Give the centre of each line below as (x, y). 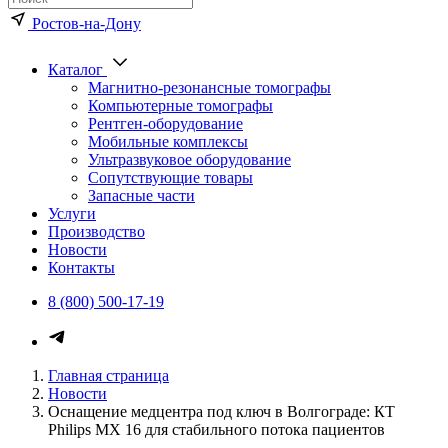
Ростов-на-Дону (86, 23)
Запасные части (141, 195)
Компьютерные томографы (180, 105)
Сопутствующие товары (170, 177)
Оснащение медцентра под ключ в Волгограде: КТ (221, 411)
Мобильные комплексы (168, 141)
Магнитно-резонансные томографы (209, 87)
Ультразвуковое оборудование (189, 159)
